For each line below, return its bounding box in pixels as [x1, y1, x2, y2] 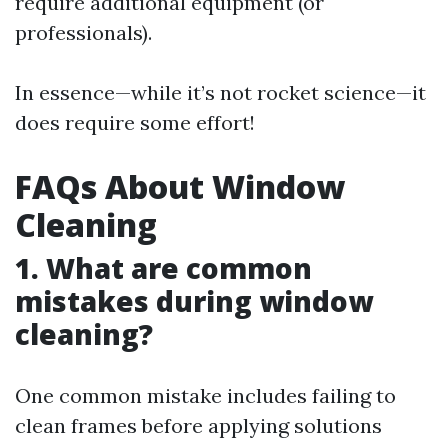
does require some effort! [15, 110, 255, 135]
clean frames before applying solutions [15, 413, 382, 438]
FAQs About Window [15, 165, 345, 208]
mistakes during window [15, 282, 373, 320]
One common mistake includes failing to [15, 383, 396, 408]
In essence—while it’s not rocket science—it [15, 80, 426, 105]
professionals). [15, 20, 152, 45]
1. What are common [15, 249, 312, 287]
